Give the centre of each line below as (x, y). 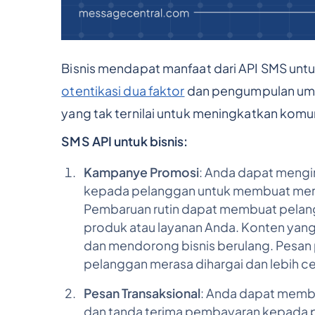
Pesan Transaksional (142, 294)
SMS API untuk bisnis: (125, 141)
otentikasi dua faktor (123, 90)
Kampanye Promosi (141, 173)
